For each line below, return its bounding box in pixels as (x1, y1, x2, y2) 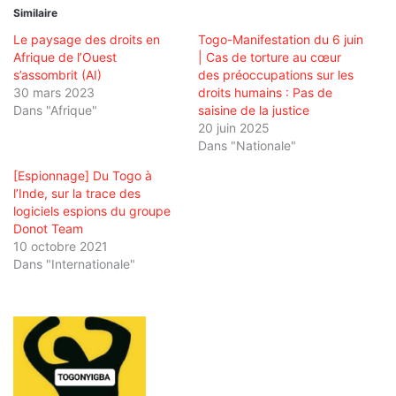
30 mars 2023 (13, 85, 95, 101)
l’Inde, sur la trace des (13, 186, 141, 202)
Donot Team (13, 221, 83, 237)
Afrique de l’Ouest (13, 49, 117, 65)
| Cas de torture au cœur (198, 49, 341, 65)
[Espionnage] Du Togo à (13, 168, 152, 184)
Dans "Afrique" (13, 103, 97, 118)
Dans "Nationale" (198, 138, 296, 154)
